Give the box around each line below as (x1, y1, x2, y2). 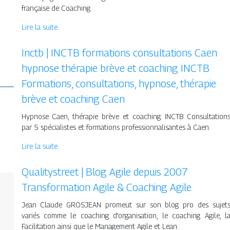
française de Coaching (21, 4, 90, 13)
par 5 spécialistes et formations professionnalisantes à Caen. (21, 123, 210, 132)
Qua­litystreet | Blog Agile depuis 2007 (21, 166, 188, 179)
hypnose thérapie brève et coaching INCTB (21, 62, 209, 75)
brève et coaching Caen (21, 93, 125, 106)
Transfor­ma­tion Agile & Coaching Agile (21, 181, 191, 194)
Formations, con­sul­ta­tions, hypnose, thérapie (21, 78, 216, 90)
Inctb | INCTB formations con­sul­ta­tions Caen (21, 47, 217, 60)
